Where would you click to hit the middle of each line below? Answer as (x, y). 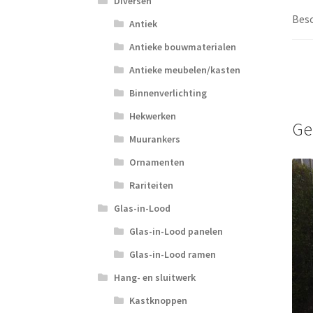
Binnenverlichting (168, 93)
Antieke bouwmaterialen (183, 47)
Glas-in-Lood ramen (173, 255)
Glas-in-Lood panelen (176, 232)
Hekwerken (153, 116)
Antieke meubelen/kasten (185, 70)
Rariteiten (152, 185)
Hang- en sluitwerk (154, 278)
